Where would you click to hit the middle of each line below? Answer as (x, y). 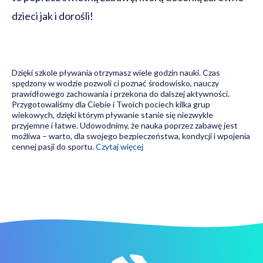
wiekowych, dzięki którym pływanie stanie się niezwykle (112, 114)
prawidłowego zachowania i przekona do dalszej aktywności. (121, 93)
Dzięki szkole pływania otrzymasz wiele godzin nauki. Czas (116, 72)
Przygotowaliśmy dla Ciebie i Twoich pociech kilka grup (111, 104)
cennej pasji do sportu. (54, 146)
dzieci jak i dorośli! (53, 16)
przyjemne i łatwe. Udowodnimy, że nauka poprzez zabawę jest (125, 125)
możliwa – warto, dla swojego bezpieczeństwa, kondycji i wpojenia (131, 136)
